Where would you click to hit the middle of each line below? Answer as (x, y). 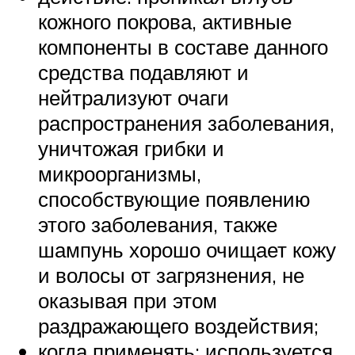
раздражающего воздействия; (178, 326)
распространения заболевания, (186, 123)
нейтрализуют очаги (134, 98)
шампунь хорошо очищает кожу (187, 250)
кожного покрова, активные (165, 22)
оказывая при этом (128, 301)
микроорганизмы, (120, 174)
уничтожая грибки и (131, 149)
